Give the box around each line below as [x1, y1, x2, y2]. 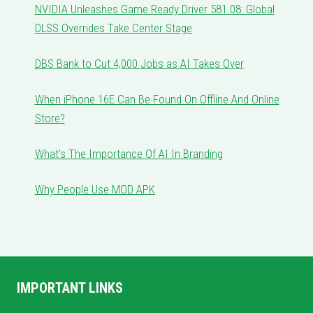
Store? [34, 111, 65, 126]
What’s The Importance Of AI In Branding [34, 147, 223, 161]
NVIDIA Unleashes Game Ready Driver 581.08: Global [34, 2, 275, 17]
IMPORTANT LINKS [17, 279, 123, 297]
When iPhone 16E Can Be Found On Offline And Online [34, 92, 279, 107]
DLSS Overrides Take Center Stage [34, 21, 192, 36]
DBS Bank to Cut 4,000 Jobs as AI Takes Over [34, 57, 244, 71]
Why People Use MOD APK [34, 182, 155, 197]
